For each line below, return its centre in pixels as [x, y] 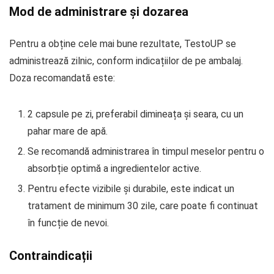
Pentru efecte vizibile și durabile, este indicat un [131, 188]
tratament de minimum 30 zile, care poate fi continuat [143, 206]
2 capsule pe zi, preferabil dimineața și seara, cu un [135, 114]
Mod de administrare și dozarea [99, 11]
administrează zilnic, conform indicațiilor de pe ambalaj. [126, 61]
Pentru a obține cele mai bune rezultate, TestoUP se [123, 43]
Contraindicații [51, 255]
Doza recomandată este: [62, 78]
